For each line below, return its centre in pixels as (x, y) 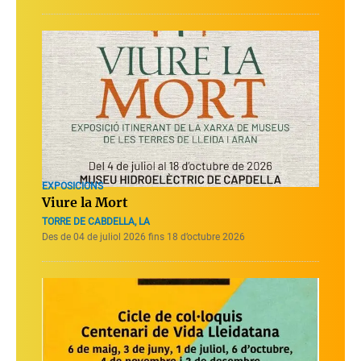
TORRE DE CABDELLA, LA (96, 221)
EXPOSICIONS (73, 186)
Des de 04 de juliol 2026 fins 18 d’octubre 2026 (143, 237)
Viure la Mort (85, 202)
